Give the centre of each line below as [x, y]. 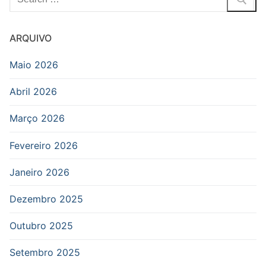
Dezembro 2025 [46, 199]
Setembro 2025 [45, 253]
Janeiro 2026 [39, 172]
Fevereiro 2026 [44, 145]
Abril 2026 [33, 92]
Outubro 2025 [41, 226]
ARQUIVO [31, 38]
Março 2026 [37, 118]
